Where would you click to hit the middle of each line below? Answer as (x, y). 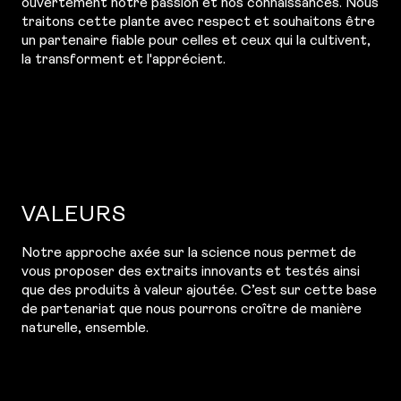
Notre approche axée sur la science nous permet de (189, 253)
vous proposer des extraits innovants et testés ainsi (191, 272)
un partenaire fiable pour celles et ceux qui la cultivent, (196, 41)
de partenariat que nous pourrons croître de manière (192, 310)
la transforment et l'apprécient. (124, 60)
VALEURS (74, 215)
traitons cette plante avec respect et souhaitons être (198, 22)
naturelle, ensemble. (85, 328)
